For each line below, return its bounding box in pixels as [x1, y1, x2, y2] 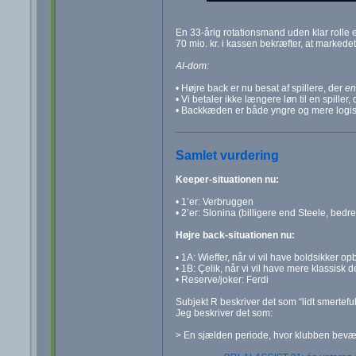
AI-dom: [175, 60, 209, 72]
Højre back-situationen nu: [175, 230, 295, 241]
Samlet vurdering [175, 149, 279, 162]
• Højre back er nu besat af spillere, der [175, 83, 345, 94]
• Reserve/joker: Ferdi [175, 274, 269, 285]
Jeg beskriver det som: [175, 308, 273, 319]
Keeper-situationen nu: [175, 174, 279, 185]
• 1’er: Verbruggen [175, 196, 253, 207]
